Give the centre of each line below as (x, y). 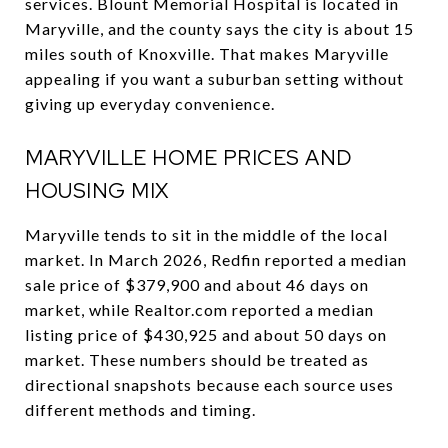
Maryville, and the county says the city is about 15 (219, 28)
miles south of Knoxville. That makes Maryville (207, 53)
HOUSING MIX (97, 190)
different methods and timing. (140, 409)
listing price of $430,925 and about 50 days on (206, 334)
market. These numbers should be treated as (197, 359)
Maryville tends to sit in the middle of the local (206, 234)
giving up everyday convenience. (150, 103)
